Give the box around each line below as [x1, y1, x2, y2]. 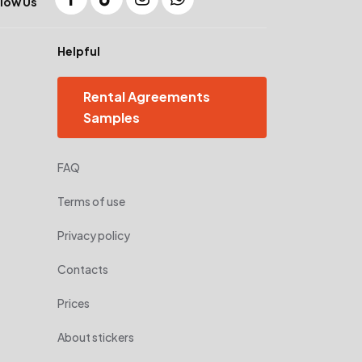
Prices [57, 295, 90, 310]
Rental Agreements [83, 87, 210, 105]
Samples [83, 108, 140, 126]
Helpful [57, 43, 100, 58]
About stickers [57, 329, 134, 344]
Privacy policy [57, 227, 130, 242]
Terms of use [57, 193, 125, 208]
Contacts [57, 261, 108, 276]
